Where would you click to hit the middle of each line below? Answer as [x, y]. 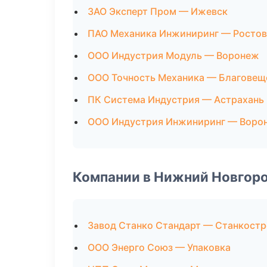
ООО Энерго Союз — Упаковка [159, 247]
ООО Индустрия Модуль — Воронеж [173, 55]
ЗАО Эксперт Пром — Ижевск [158, 11]
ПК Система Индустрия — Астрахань [176, 100]
